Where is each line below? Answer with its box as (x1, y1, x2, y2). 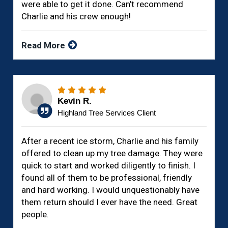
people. (21, 209, 49, 220)
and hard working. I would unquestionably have (21, 185, 200, 195)
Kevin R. (58, 96, 92, 106)
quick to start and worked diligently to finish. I (21, 160, 196, 171)
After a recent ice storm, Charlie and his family (21, 136, 199, 147)
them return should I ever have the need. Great (21, 197, 198, 208)
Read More (21, 40, 68, 51)
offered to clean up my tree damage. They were (21, 148, 203, 159)
